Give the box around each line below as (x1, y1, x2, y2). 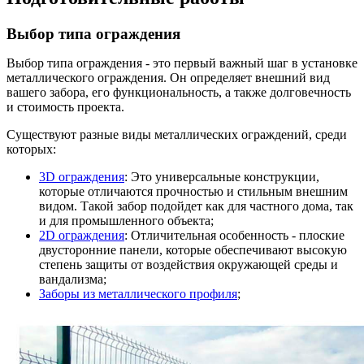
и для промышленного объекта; (39, 213, 214, 227)
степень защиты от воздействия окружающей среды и (39, 257, 338, 271)
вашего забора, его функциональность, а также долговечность (6, 84, 351, 99)
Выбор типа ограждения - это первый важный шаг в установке (6, 55, 357, 70)
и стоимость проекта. (6, 99, 124, 114)
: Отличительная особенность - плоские (124, 227, 344, 242)
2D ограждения (39, 227, 124, 242)
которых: (6, 141, 56, 156)
